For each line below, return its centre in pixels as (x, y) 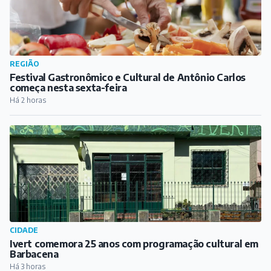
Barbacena (34, 254)
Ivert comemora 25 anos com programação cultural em (134, 244)
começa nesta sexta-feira (68, 88)
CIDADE (24, 230)
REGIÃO (24, 64)
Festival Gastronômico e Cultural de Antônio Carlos (128, 78)
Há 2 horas (28, 100)
